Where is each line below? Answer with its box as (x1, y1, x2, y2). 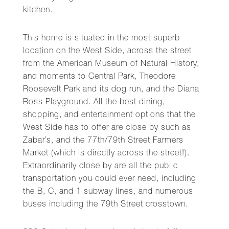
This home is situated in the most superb (23, 35, 180, 43)
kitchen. (23, 7, 53, 15)
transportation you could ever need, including (23, 175, 196, 184)
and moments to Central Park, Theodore (23, 73, 176, 81)
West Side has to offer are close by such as (23, 124, 191, 132)
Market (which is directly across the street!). (23, 150, 190, 158)
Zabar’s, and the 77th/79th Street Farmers (23, 137, 184, 145)
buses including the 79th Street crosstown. (23, 201, 188, 209)
